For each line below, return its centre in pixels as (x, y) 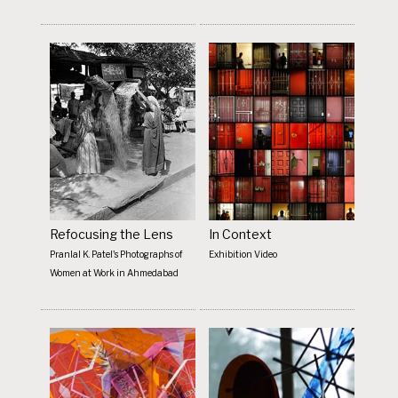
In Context (241, 234)
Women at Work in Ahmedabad (115, 272)
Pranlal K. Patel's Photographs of (117, 254)
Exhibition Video (243, 254)
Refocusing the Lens (112, 234)
